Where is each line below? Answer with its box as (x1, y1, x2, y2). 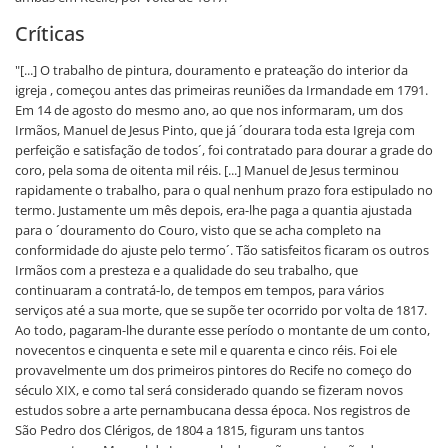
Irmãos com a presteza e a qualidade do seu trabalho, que (15, 260, 358, 279)
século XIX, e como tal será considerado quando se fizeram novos (15, 380, 403, 399)
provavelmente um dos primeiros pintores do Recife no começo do (15, 360, 412, 379)
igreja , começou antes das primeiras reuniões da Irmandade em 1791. (15, 80, 428, 99)
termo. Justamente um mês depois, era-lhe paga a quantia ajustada (15, 200, 412, 219)
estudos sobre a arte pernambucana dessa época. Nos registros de (15, 400, 410, 419)
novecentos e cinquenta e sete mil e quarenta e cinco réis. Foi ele (15, 340, 397, 359)
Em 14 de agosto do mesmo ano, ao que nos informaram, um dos (15, 100, 403, 119)
